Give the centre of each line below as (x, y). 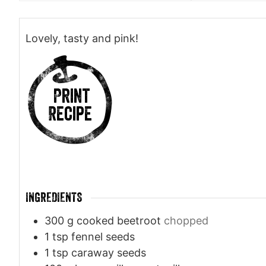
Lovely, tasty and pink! (82, 39)
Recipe (70, 115)
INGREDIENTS (54, 198)
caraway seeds (109, 253)
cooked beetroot (119, 221)
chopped (186, 221)
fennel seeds (103, 237)
